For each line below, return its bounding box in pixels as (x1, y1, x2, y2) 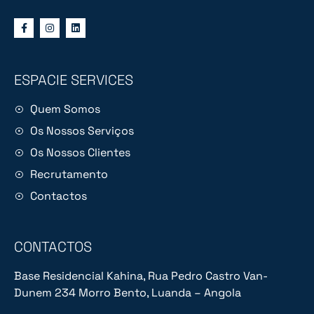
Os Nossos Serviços (29, 123, 134, 139)
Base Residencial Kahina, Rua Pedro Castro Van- (14, 268, 268, 284)
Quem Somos (29, 102, 100, 117)
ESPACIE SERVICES (14, 71, 133, 90)
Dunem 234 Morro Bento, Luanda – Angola (14, 285, 241, 301)
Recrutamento (29, 167, 108, 182)
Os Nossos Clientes (29, 145, 130, 161)
